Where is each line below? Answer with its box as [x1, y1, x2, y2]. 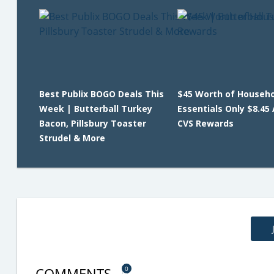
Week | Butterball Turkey [39, 103, 152, 115]
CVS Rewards [177, 117, 234, 130]
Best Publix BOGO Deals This [39, 88, 164, 100]
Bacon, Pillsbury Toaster [39, 117, 146, 130]
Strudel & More [39, 132, 105, 144]
